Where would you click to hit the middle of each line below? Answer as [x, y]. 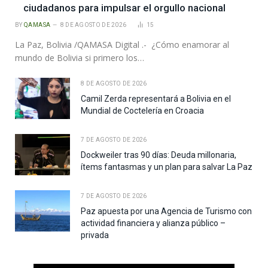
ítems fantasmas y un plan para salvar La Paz [167, 167]
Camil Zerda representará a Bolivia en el [156, 99]
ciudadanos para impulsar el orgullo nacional [124, 8]
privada [95, 235]
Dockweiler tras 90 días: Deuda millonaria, [159, 155]
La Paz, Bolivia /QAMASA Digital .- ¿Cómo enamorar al [122, 45]
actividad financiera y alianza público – [153, 223]
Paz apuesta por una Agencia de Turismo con [166, 211]
